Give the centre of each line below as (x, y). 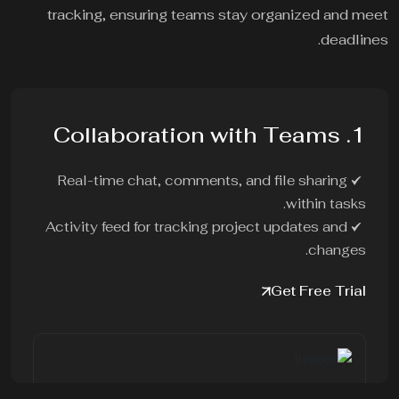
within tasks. (328, 204)
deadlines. (356, 40)
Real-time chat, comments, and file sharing (204, 181)
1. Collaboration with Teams (360, 135)
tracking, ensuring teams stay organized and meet (220, 15)
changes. (339, 250)
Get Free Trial (320, 291)
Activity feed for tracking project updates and (198, 227)
